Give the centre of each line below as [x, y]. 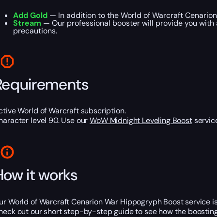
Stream [27, 23]
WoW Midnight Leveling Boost [141, 121]
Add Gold [30, 15]
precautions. [35, 31]
